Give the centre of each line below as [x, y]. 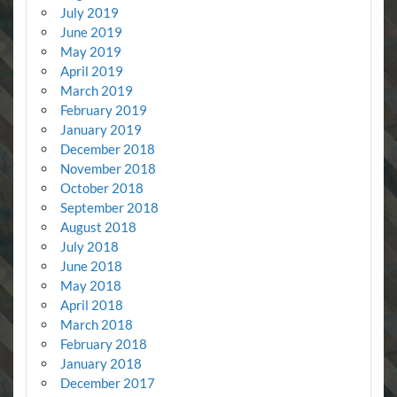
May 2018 [90, 285]
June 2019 [91, 31]
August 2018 [98, 226]
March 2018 [96, 324]
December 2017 [107, 382]
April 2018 [91, 304]
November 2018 [108, 168]
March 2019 [96, 90]
